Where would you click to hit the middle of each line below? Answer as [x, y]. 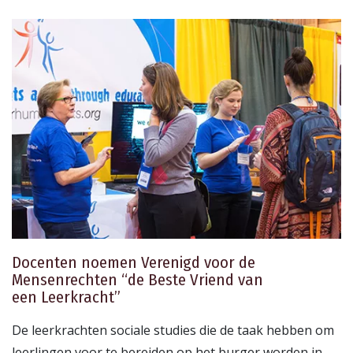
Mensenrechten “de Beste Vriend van [137, 280]
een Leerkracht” [66, 297]
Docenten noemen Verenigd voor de [134, 262]
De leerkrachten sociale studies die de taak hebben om [173, 330]
